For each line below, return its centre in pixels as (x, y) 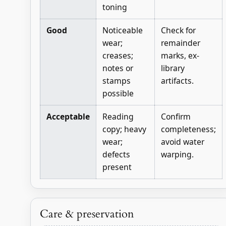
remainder (180, 43)
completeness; (188, 129)
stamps (116, 80)
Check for (178, 30)
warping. (177, 154)
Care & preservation (87, 214)
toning (115, 7)
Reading (118, 116)
